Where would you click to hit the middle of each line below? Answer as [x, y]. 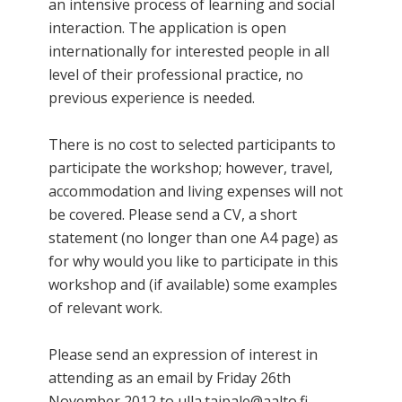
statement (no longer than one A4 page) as [193, 237]
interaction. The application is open [167, 27]
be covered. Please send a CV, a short [173, 214]
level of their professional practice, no [176, 74]
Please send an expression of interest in [183, 354]
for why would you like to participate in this [193, 261]
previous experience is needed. [152, 97]
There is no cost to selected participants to [192, 144]
